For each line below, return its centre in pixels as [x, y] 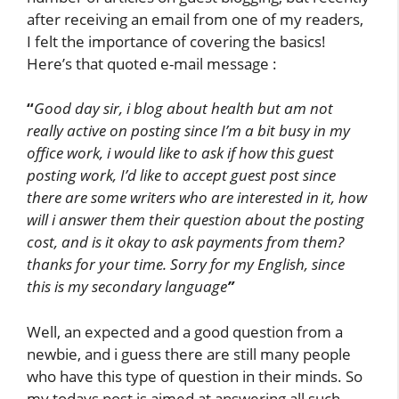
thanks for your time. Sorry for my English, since [186, 265]
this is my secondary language [127, 287]
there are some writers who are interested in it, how [197, 198]
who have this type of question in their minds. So [195, 376]
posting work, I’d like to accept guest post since [181, 175]
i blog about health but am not [230, 109]
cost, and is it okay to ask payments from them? [185, 242]
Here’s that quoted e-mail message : [152, 63]
